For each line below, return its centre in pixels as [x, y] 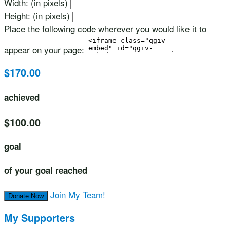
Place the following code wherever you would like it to [105, 28]
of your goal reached [46, 170]
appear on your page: [44, 49]
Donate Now [26, 196]
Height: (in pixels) [37, 15]
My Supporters [40, 218]
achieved [22, 98]
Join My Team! [78, 194]
